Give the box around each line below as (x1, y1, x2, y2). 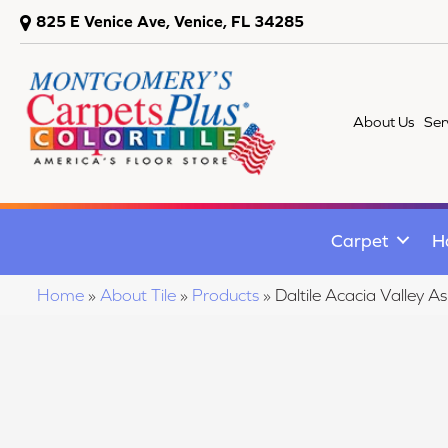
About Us (353, 113, 415, 130)
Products (192, 284, 259, 305)
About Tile (100, 284, 176, 305)
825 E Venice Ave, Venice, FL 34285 (36, 12, 304, 30)
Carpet (331, 229, 389, 251)
